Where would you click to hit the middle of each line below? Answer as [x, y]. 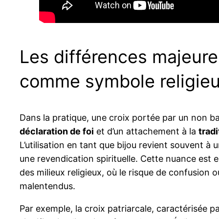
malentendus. [47, 186]
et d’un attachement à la [146, 131]
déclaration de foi [57, 131]
